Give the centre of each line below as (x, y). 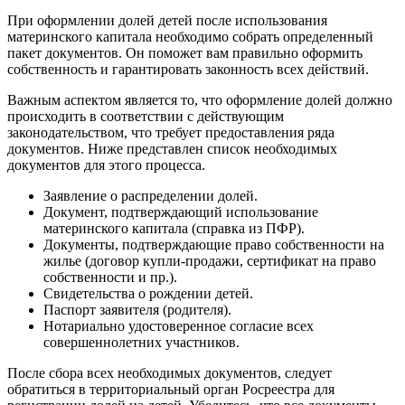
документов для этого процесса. (106, 165)
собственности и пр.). (110, 277)
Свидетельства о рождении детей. (148, 293)
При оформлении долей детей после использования (167, 20)
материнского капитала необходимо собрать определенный (190, 36)
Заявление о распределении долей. (151, 195)
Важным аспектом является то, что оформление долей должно (200, 99)
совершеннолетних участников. (141, 342)
